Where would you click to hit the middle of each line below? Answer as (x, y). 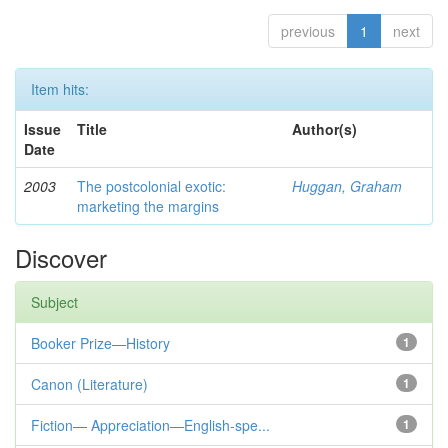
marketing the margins (148, 206)
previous (308, 31)
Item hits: (60, 89)
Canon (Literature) (89, 384)
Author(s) (324, 129)
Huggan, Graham (347, 186)
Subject (54, 302)
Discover (61, 257)
